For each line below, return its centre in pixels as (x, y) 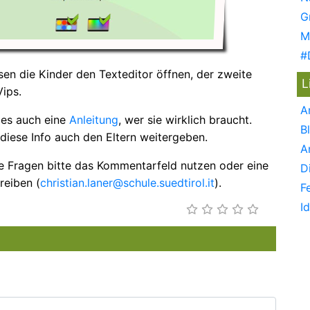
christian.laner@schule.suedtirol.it (128, 182)
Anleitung (94, 119)
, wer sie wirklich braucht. (185, 119)
